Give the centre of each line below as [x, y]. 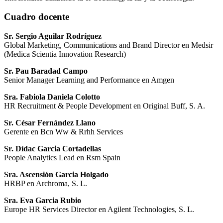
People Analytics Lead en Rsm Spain [62, 158]
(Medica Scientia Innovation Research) [65, 54]
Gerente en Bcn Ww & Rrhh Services [63, 132]
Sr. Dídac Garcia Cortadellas [53, 149]
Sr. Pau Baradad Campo [46, 71]
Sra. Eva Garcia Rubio [43, 201]
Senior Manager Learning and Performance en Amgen [89, 80]
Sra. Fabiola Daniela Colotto [52, 97]
